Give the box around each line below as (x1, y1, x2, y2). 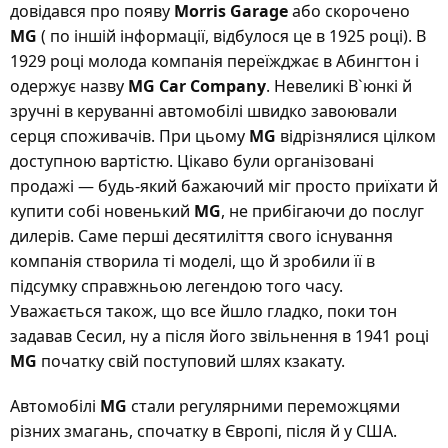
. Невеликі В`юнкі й (266, 75, 412, 97)
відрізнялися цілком (276, 125, 436, 147)
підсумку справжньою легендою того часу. (10, 275, 343, 297)
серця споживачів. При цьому (10, 125, 249, 147)
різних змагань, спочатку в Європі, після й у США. (10, 420, 397, 442)
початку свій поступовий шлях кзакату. (37, 350, 345, 372)
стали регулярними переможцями (127, 395, 400, 417)
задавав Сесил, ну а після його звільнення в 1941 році (10, 325, 429, 347)
